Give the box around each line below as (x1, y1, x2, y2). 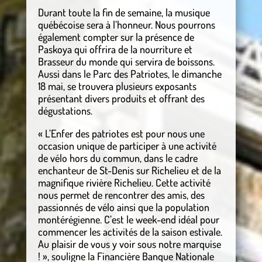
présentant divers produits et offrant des (37, 92, 205, 105)
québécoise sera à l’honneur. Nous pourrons (37, 18, 215, 32)
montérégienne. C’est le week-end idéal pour (37, 213, 219, 226)
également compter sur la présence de (37, 30, 194, 44)
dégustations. (37, 104, 92, 118)
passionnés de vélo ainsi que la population (37, 201, 209, 214)
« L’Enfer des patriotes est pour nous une (37, 127, 205, 140)
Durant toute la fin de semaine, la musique (37, 6, 210, 19)
